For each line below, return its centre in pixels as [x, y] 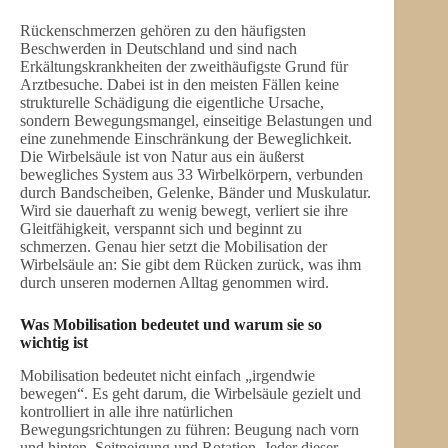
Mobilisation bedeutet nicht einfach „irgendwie [167, 375]
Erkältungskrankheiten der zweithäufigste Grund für [184, 67]
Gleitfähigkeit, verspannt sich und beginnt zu [161, 229]
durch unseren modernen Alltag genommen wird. [174, 283]
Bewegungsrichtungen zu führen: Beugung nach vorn [189, 429]
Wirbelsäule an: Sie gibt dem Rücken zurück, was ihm [190, 265]
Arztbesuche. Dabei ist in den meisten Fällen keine [179, 85]
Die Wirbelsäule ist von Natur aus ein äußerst [162, 157]
